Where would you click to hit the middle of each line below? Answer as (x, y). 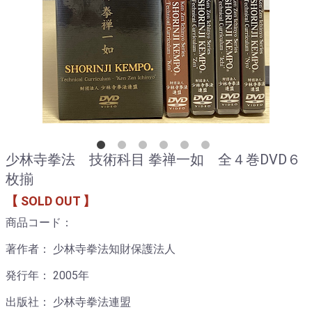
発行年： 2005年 (47, 275)
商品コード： (39, 223)
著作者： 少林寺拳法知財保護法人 (91, 249)
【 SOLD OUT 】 (50, 201)
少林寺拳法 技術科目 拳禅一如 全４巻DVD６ (153, 159)
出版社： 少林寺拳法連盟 (68, 302)
